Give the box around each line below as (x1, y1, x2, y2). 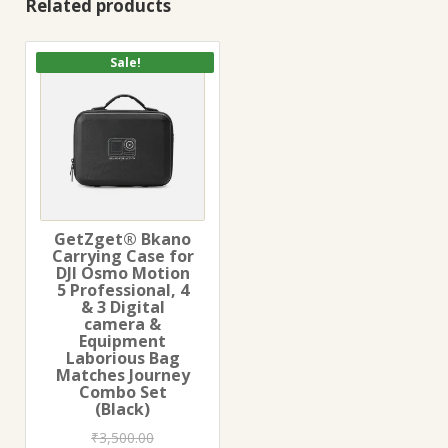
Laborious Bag (65, 347, 180, 370)
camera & (84, 313, 161, 336)
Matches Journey (55, 364, 190, 387)
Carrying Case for (51, 245, 194, 268)
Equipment (79, 330, 166, 353)
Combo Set (78, 381, 167, 404)
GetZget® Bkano (54, 228, 191, 251)
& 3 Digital (80, 296, 165, 319)
